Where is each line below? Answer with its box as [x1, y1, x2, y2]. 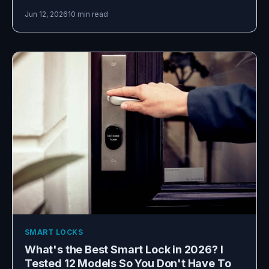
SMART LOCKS [25, 228, 83, 237]
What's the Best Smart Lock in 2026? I [25, 243, 223, 256]
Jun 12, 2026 [25, 9, 68, 19]
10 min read [68, 9, 108, 19]
